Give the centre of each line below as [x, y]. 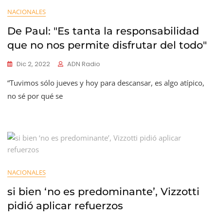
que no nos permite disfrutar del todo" [107, 45]
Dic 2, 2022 [33, 64]
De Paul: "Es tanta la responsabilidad [103, 31]
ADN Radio [84, 64]
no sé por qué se [35, 96]
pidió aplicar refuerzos [65, 206]
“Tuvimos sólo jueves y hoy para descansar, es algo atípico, [106, 83]
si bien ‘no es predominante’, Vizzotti [103, 191]
